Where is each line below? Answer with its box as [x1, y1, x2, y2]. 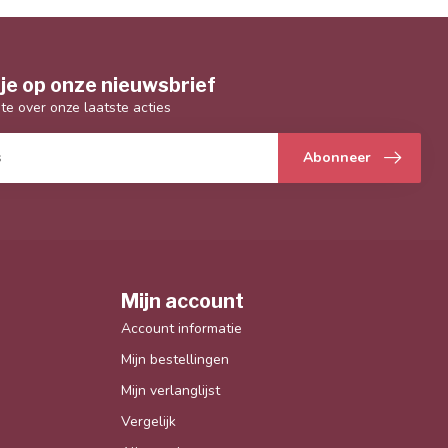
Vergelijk [121, 411, 176, 431]
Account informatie [121, 318, 242, 338]
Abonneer [303, 148, 371, 168]
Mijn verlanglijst [121, 380, 220, 400]
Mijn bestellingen [121, 349, 229, 369]
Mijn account [121, 288, 244, 313]
